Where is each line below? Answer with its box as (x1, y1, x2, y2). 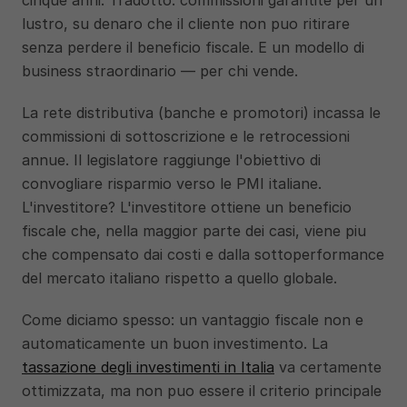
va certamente (274, 358, 382, 376)
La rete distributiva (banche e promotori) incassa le (22, 104, 381, 122)
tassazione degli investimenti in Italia (22, 358, 274, 376)
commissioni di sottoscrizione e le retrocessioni (22, 127, 350, 145)
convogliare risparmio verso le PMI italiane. (22, 174, 322, 193)
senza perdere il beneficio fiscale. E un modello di (22, 38, 364, 56)
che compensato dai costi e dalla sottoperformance (22, 245, 384, 263)
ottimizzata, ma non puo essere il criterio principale (22, 382, 382, 400)
